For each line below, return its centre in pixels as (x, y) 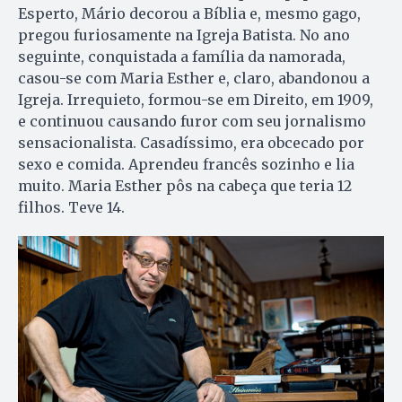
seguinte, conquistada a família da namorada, (182, 56)
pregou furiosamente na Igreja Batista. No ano (184, 35)
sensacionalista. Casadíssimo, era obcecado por (191, 142)
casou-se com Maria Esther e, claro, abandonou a (194, 78)
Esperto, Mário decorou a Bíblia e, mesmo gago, (189, 13)
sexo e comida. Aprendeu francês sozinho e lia (186, 164)
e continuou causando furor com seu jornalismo (192, 121)
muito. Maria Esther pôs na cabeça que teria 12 (185, 185)
